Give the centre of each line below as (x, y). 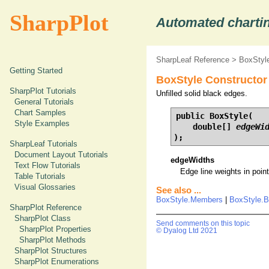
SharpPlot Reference (46, 207)
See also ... (179, 190)
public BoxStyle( (214, 116)
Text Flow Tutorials (47, 165)
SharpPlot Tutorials (43, 91)
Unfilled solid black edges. (202, 93)
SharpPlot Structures (51, 251)
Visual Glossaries (45, 187)
